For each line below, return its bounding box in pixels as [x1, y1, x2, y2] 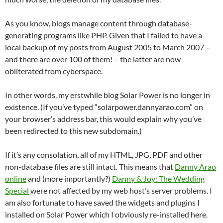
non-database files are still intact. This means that [5, 162, 175, 172]
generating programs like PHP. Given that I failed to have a [5, 30, 202, 40]
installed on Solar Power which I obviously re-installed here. [5, 210, 208, 220]
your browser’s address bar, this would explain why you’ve [5, 114, 202, 124]
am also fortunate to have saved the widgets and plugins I [5, 198, 200, 208]
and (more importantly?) [26, 174, 112, 184]
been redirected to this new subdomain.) [5, 126, 142, 136]
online [5, 174, 26, 184]
